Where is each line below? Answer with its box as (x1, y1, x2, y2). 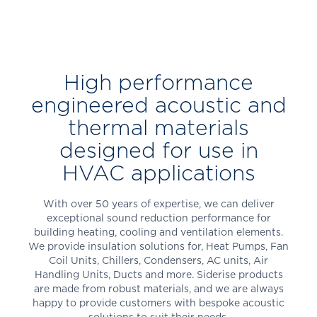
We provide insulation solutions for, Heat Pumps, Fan (28, 241, 289, 252)
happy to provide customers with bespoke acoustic (33, 297, 284, 309)
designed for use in (59, 139, 258, 162)
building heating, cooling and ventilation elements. (34, 226, 283, 238)
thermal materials (68, 116, 249, 139)
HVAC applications (62, 161, 255, 185)
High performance (64, 71, 253, 94)
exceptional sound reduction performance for (46, 212, 271, 224)
